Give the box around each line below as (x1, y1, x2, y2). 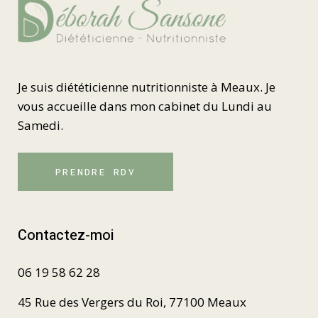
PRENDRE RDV (55, 166, 136, 178)
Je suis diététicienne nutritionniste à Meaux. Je (18, 79, 275, 96)
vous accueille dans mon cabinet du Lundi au (18, 98, 272, 115)
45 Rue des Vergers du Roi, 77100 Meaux (18, 294, 246, 311)
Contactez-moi (18, 225, 114, 246)
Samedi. (18, 117, 63, 134)
